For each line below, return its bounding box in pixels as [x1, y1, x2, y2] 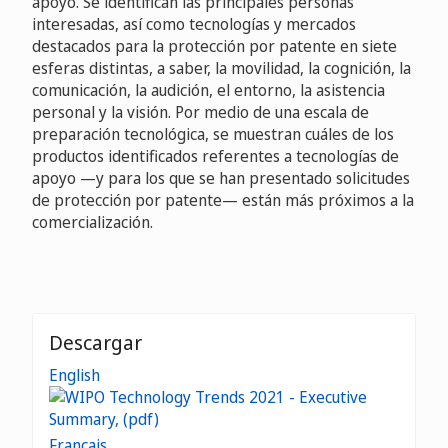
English [49, 364, 100, 387]
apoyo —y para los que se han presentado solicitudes [32, 167, 410, 190]
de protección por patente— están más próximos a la [32, 189, 414, 212]
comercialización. [32, 211, 153, 234]
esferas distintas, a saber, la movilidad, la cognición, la [32, 57, 411, 80]
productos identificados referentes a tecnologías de [32, 145, 399, 168]
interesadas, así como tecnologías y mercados [32, 13, 356, 36]
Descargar [49, 329, 142, 357]
